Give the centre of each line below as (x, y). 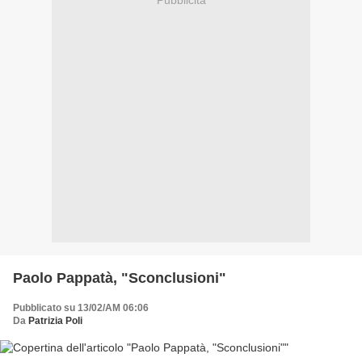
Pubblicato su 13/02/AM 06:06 (81, 308)
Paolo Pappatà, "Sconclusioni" (120, 278)
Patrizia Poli (55, 321)
